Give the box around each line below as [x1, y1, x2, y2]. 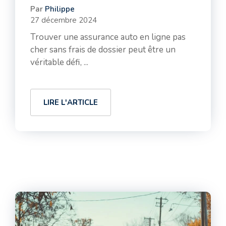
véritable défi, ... [30, 56, 88, 68]
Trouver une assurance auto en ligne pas [30, 31, 186, 43]
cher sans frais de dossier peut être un [30, 44, 176, 55]
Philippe [45, 4, 75, 14]
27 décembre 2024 [30, 15, 97, 25]
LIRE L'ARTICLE [43, 97, 98, 107]
